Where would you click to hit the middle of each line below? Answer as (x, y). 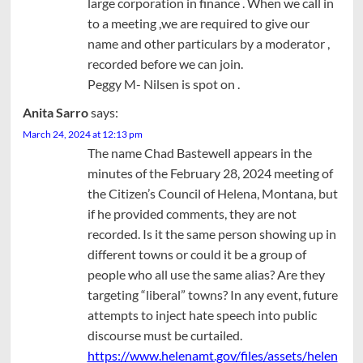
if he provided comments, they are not (192, 213)
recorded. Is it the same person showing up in (211, 233)
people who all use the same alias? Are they (206, 274)
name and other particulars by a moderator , (208, 43)
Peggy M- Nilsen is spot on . (163, 83)
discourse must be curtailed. (164, 335)
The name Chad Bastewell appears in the (199, 152)
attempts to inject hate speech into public (202, 314)
